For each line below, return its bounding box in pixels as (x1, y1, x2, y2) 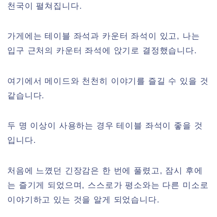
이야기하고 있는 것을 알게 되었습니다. (7, 195, 160, 204)
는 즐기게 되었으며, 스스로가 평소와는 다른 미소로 (7, 180, 209, 190)
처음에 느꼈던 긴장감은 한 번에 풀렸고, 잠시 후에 (7, 166, 203, 175)
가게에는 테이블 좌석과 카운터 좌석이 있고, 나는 (7, 31, 200, 41)
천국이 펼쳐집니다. (7, 1, 82, 11)
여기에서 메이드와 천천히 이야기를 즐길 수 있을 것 (7, 76, 209, 86)
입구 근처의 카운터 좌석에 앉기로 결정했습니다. (7, 46, 197, 56)
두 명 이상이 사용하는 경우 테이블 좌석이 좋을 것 (7, 121, 203, 131)
